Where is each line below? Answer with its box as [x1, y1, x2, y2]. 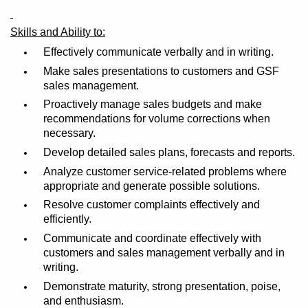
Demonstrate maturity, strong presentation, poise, [43, 280, 280, 292]
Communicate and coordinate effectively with [43, 232, 261, 244]
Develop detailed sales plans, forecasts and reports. [43, 146, 295, 158]
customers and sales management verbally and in [43, 246, 285, 258]
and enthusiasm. [43, 294, 124, 307]
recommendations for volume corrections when [43, 113, 270, 125]
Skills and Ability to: [10, 26, 105, 38]
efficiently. [43, 213, 91, 225]
